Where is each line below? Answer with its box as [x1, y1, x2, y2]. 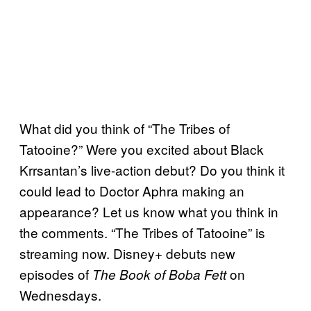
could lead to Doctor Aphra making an [19, 181, 244, 201]
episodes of [19, 264, 92, 284]
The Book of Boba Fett [92, 265, 226, 284]
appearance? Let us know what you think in [19, 202, 278, 221]
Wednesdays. [19, 285, 101, 305]
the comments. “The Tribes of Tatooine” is [19, 223, 265, 242]
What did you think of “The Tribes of [19, 119, 230, 138]
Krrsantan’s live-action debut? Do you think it [19, 160, 285, 180]
